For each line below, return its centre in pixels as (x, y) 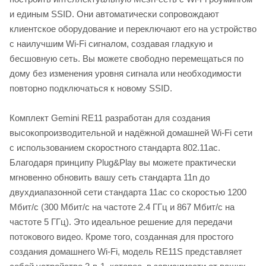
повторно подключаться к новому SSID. (91, 88)
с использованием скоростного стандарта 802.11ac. (115, 147)
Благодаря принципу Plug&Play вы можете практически (123, 162)
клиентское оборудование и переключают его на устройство (133, 28)
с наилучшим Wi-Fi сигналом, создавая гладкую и (111, 43)
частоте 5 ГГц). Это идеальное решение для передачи (121, 221)
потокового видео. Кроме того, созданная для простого (121, 236)
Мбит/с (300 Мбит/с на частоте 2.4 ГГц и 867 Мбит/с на (122, 207)
